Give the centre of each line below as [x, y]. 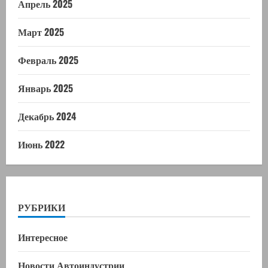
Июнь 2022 [41, 144]
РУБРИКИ [42, 207]
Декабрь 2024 [47, 116]
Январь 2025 [45, 88]
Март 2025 [41, 32]
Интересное [43, 237]
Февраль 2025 [48, 60]
